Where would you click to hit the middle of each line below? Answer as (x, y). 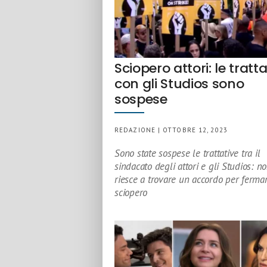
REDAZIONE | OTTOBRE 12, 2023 (171, 130)
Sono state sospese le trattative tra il (187, 153)
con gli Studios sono (179, 84)
